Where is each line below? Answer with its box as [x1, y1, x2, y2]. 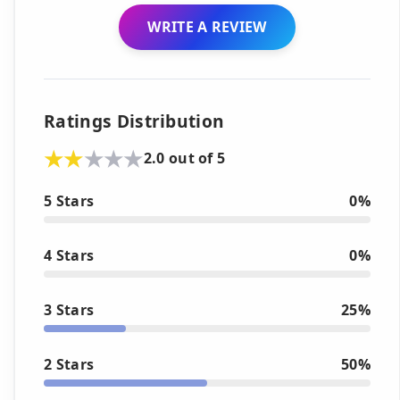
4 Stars [44, 245, 95, 265]
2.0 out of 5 [143, 148, 226, 169]
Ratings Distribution [44, 108, 225, 133]
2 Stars [44, 354, 95, 374]
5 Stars [44, 190, 95, 211]
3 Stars [44, 299, 95, 320]
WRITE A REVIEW [147, 16, 267, 37]
